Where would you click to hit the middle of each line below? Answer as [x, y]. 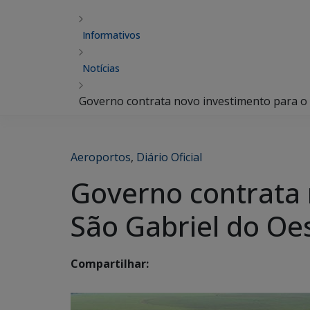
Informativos [111, 35]
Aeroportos [101, 157]
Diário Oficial [169, 157]
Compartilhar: [110, 264]
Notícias [101, 68]
